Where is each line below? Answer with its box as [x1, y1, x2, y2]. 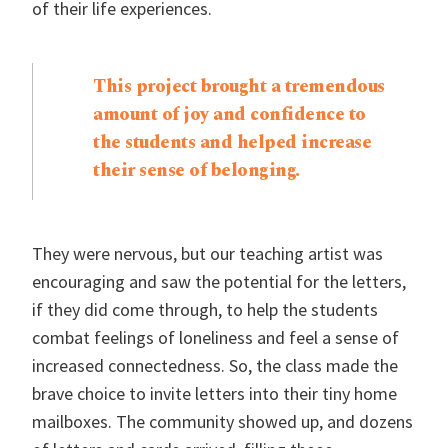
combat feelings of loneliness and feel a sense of [32, 326, 399, 349]
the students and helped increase [93, 129, 371, 156]
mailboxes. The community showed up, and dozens [32, 410, 413, 433]
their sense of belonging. [93, 157, 300, 184]
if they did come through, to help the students [32, 298, 378, 321]
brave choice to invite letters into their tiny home [32, 382, 397, 405]
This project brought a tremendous [93, 73, 385, 100]
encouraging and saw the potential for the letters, [32, 270, 406, 293]
